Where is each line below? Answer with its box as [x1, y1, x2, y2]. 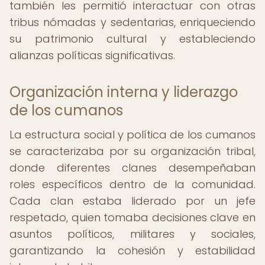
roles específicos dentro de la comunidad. [9, 177, 256, 192]
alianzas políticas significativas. [9, 48, 175, 63]
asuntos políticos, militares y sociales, [9, 227, 256, 241]
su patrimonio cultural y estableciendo [9, 31, 256, 46]
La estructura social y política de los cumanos [9, 127, 256, 142]
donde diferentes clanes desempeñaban [9, 160, 256, 175]
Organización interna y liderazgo [9, 82, 238, 102]
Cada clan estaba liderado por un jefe [9, 193, 256, 208]
